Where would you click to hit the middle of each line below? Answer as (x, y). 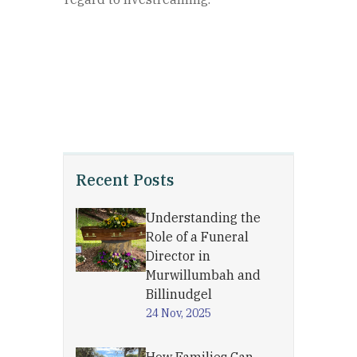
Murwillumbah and (203, 275)
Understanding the (203, 218)
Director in (178, 256)
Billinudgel (179, 294)
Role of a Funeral (197, 237)
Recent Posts (125, 180)
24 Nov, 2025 (178, 313)
